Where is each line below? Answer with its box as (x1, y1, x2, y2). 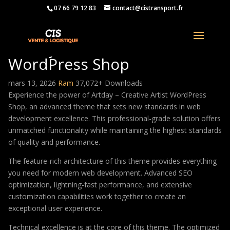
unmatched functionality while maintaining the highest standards (8, 125, 222, 135)
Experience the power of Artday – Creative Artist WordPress (8, 90, 206, 100)
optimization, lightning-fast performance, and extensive (8, 180, 192, 189)
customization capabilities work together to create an (8, 191, 186, 201)
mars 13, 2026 (8, 78, 58, 88)
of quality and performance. (8, 137, 100, 147)
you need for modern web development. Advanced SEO (8, 168, 193, 178)
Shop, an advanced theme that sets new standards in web (8, 102, 201, 111)
